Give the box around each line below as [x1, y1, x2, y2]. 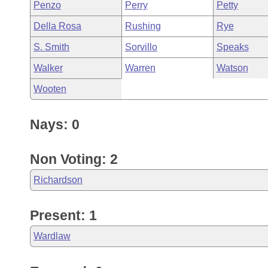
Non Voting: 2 [30, 151, 118, 167]
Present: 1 [30, 208, 97, 223]
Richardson [33, 175, 83, 185]
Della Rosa [33, 21, 81, 31]
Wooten [33, 84, 66, 94]
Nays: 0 [30, 117, 80, 132]
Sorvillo [124, 42, 157, 52]
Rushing [124, 21, 161, 31]
